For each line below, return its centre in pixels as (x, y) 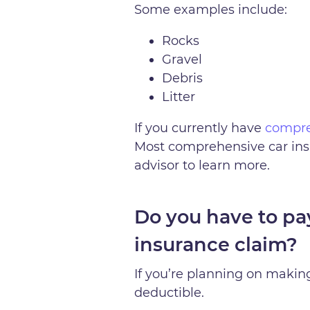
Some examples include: (211, 9)
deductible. (170, 292)
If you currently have (200, 128)
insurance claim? (216, 244)
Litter (179, 97)
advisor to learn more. (202, 166)
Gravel (184, 59)
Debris (183, 78)
